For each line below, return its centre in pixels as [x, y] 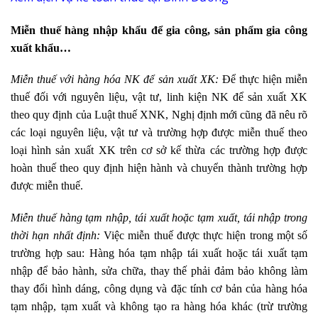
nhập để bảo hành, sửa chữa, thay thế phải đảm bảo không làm [159, 271]
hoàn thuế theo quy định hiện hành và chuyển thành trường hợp [159, 168]
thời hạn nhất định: [55, 236]
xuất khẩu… [41, 48]
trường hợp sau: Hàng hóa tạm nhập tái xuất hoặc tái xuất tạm [159, 253]
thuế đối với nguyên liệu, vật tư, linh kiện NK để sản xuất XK [159, 97]
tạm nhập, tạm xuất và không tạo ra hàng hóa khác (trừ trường [159, 307]
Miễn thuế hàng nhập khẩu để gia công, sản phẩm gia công [159, 30]
